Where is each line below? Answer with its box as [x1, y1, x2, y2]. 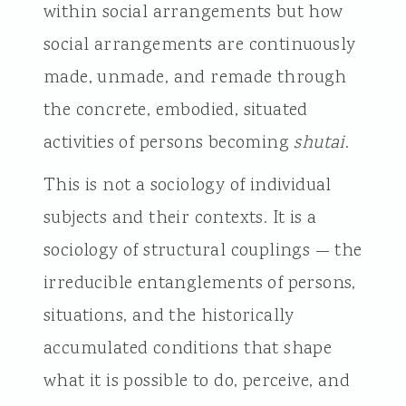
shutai [294, 130, 345, 156]
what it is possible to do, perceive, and [43, 368, 350, 394]
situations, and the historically [43, 303, 295, 329]
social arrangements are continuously [43, 32, 356, 58]
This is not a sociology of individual [43, 172, 332, 198]
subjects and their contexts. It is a [43, 205, 317, 231]
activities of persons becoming [43, 130, 295, 156]
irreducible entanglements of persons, [43, 270, 356, 296]
